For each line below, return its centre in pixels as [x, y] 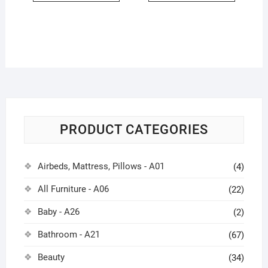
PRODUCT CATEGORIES [134, 129]
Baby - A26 [58, 211]
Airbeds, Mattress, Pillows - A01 [101, 166]
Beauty [51, 257]
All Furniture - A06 [73, 189]
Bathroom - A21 [68, 234]
